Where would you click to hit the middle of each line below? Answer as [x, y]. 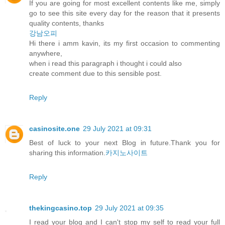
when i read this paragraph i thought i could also [105, 63]
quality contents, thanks [67, 23]
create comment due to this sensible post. [95, 73]
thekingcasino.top [61, 208]
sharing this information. [67, 152]
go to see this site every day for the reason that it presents [125, 13]
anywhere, [46, 53]
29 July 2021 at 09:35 [129, 208]
